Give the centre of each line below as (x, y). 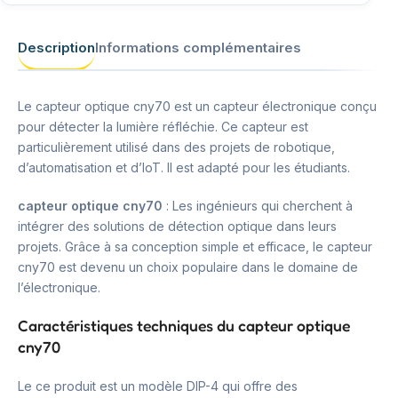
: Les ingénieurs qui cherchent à (258, 206)
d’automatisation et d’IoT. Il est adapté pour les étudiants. (184, 167)
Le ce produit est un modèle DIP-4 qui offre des (158, 386)
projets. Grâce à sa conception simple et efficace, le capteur (195, 247)
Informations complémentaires (198, 47)
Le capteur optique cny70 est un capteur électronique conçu (197, 106)
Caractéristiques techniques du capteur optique (184, 326)
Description (56, 47)
